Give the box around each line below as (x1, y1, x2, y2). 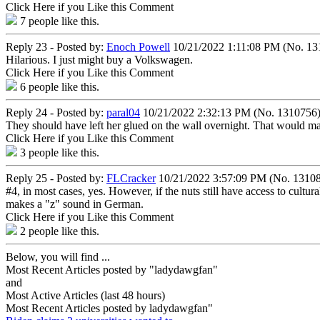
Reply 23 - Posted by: (6, 40, 106, 53)
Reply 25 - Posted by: (6, 171, 106, 184)
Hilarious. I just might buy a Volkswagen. (6, 53, 193, 66)
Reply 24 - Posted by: (6, 106, 106, 119)
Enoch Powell (106, 40, 170, 53)
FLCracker (106, 171, 156, 184)
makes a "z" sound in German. (6, 197, 144, 210)
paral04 (106, 106, 140, 119)
